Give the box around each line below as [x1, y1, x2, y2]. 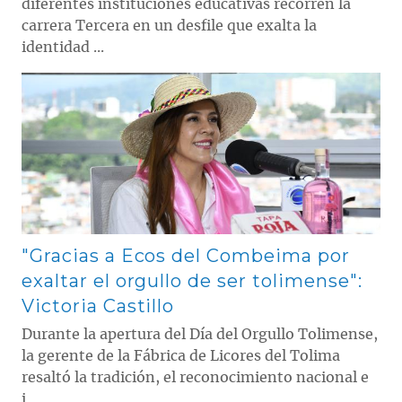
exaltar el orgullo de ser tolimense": [22, 269, 363, 292]
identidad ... [22, 39, 104, 55]
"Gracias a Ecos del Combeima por [22, 244, 350, 267]
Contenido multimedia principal [21, 70, 199, 86]
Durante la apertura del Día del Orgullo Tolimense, [22, 327, 378, 342]
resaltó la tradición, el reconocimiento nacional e [22, 370, 369, 385]
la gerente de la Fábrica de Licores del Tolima [22, 348, 340, 363]
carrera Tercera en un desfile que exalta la [22, 18, 317, 33]
